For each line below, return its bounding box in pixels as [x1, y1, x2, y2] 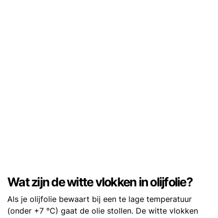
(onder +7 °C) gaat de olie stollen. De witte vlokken [7, 206, 198, 216]
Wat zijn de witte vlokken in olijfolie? [7, 175, 192, 190]
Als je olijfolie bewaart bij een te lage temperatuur [7, 194, 192, 204]
